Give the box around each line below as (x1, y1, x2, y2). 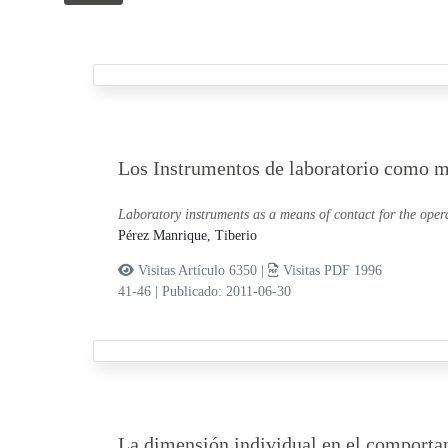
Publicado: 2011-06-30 (161, 284, 291, 300)
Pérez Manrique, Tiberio (117, 228, 257, 244)
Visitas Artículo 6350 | (133, 263, 268, 279)
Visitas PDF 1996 (278, 263, 382, 279)
